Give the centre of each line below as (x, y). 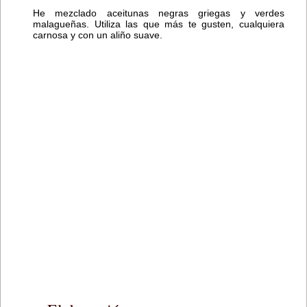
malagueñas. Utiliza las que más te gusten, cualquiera (159, 24)
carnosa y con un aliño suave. (98, 35)
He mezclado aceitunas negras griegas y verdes (159, 13)
